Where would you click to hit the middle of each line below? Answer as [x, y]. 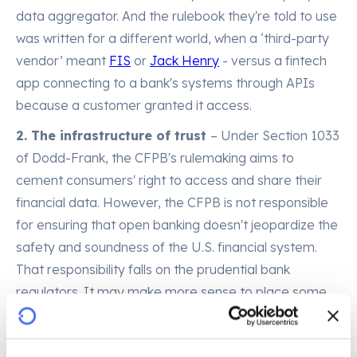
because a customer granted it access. [134, 105]
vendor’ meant [63, 61]
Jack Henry [184, 61]
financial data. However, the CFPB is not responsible [172, 202]
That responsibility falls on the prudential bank [153, 269]
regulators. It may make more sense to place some [171, 292]
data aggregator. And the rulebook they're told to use [177, 16]
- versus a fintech [273, 61]
